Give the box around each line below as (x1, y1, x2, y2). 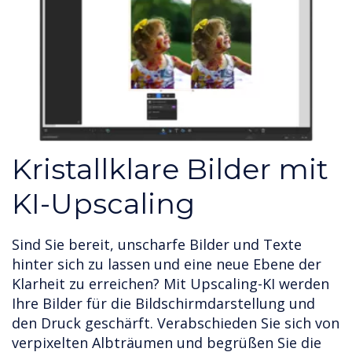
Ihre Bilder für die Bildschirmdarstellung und (12, 293, 315, 313)
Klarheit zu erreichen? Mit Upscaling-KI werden (12, 273, 329, 293)
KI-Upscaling (12, 185, 195, 221)
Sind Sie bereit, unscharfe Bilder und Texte (12, 234, 302, 254)
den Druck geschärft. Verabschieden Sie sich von (12, 313, 339, 332)
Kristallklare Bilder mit (12, 151, 328, 186)
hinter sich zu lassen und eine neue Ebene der (12, 254, 321, 273)
